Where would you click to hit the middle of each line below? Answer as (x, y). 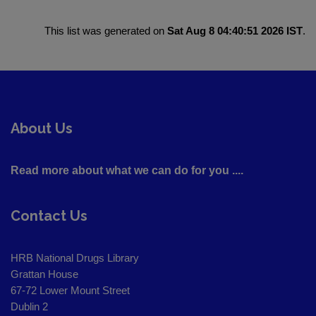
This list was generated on (106, 31)
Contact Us (49, 216)
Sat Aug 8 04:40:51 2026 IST (235, 31)
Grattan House (44, 274)
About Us (42, 129)
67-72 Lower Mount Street (70, 291)
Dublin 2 (29, 307)
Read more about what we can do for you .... (127, 171)
